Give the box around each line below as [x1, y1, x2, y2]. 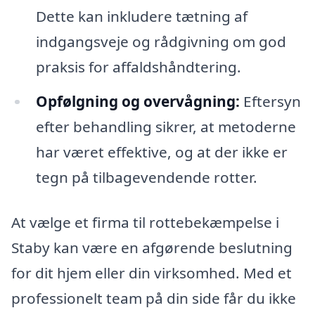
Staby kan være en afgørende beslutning [11, 238, 292, 258]
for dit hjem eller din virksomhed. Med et [11, 263, 292, 283]
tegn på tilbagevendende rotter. [35, 167, 257, 188]
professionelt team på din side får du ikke [11, 288, 296, 309]
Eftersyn [239, 91, 301, 112]
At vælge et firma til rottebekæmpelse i [11, 212, 279, 233]
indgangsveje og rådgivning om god [35, 31, 286, 51]
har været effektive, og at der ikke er [35, 142, 288, 162]
